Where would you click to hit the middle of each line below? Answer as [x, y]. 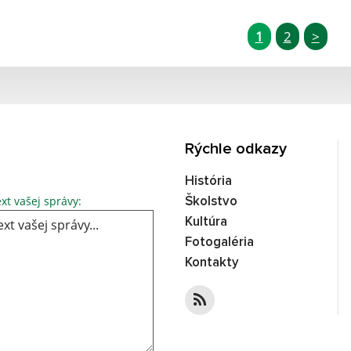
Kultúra [206, 222]
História [208, 181]
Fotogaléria [219, 242]
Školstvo [211, 201]
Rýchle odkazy [236, 148]
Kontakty [212, 262]
